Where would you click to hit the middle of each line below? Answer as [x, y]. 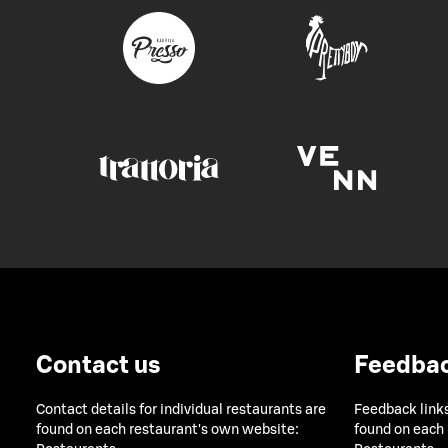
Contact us [98, 365]
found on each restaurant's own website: [167, 430]
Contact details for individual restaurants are [181, 410]
